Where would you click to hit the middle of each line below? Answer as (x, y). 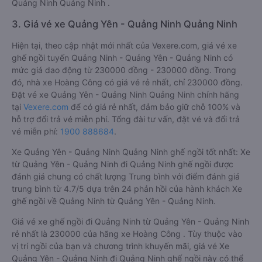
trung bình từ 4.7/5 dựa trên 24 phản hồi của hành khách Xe (127, 189)
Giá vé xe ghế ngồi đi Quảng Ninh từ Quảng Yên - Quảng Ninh (130, 221)
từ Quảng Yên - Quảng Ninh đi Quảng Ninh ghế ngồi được (123, 164)
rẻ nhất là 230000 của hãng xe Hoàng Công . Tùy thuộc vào (127, 234)
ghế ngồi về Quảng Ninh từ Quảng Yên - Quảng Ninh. (114, 201)
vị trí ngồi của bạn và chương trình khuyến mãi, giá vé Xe (120, 246)
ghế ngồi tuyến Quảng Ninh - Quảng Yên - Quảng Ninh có (122, 58)
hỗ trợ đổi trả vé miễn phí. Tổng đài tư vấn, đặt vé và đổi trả (126, 119)
